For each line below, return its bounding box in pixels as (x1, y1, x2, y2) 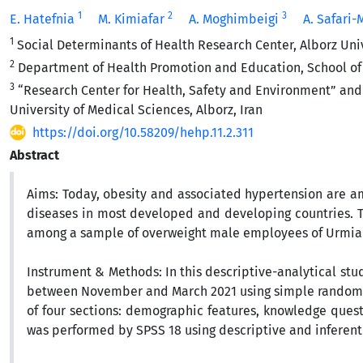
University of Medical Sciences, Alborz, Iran (10, 102, 263, 117)
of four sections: (27, 303, 122, 318)
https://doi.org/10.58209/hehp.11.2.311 (32, 125, 254, 140)
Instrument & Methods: (27, 264, 162, 280)
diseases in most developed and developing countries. (27, 206, 353, 221)
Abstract (10, 147, 59, 163)
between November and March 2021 (27, 284, 241, 299)
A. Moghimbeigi (189, 11, 279, 27)
